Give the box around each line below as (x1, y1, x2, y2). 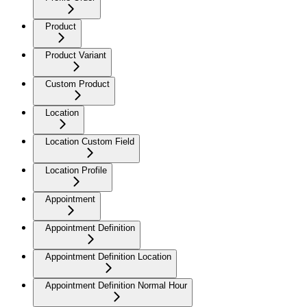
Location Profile (45, 164, 107, 175)
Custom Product (45, 78, 110, 89)
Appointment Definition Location (45, 251, 171, 262)
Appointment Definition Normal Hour (45, 280, 187, 291)
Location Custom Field (45, 136, 134, 147)
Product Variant (45, 49, 106, 60)
